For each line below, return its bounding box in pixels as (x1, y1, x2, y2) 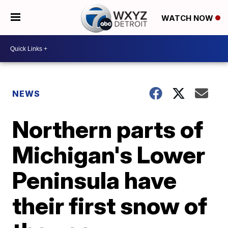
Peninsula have (12, 166, 177, 194)
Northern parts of (12, 115, 204, 144)
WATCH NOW (161, 13, 215, 23)
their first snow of (12, 191, 208, 220)
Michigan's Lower (12, 140, 206, 169)
